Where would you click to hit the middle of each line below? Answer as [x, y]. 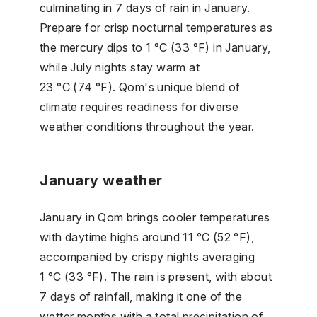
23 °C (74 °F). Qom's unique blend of [140, 87]
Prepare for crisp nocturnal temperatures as [156, 27]
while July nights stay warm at [120, 67]
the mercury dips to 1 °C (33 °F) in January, [155, 47]
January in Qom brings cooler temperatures [155, 217]
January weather [101, 180]
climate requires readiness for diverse [139, 106]
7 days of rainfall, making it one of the [141, 296]
